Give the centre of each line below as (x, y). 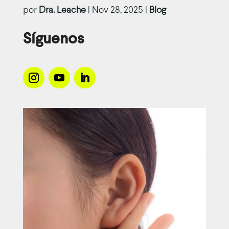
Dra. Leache (62, 10)
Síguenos (55, 39)
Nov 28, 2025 (117, 10)
